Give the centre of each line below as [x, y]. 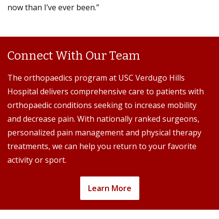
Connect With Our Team [74, 55]
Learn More [109, 188]
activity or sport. [37, 160]
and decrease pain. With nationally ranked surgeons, [103, 119]
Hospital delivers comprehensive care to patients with [106, 91]
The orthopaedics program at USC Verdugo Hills [96, 77]
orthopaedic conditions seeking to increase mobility [102, 105]
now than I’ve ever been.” [53, 7]
